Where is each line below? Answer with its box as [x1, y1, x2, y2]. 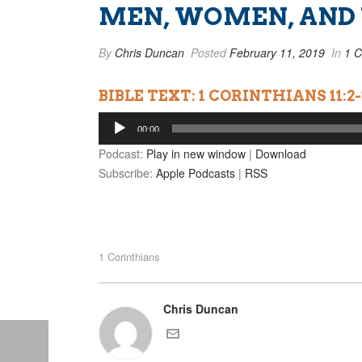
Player [98, 131, 130, 147]
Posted [187, 44, 229, 61]
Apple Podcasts [156, 165, 235, 181]
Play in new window [146, 145, 246, 162]
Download [255, 145, 306, 162]
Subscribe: [99, 165, 156, 181]
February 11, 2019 [229, 44, 325, 61]
